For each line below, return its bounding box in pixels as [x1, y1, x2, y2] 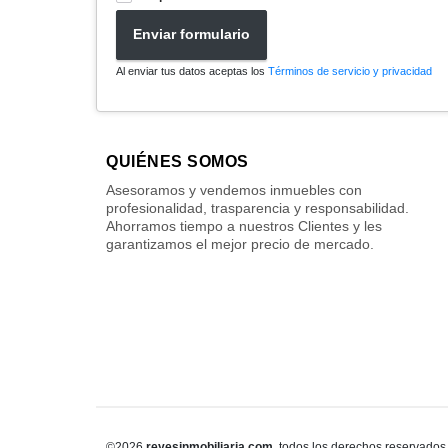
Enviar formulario [133, 26, 250, 43]
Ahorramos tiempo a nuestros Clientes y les [106, 217, 382, 234]
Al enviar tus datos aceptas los [116, 64, 268, 77]
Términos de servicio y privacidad [268, 64, 432, 77]
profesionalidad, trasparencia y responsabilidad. [106, 199, 409, 216]
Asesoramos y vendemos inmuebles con [106, 181, 362, 198]
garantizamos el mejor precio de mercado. [106, 235, 374, 252]
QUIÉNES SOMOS [106, 152, 249, 170]
